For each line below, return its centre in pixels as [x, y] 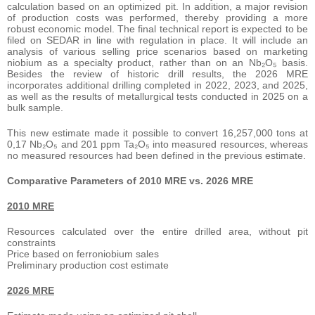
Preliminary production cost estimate [88, 265]
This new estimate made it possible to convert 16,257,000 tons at [157, 133]
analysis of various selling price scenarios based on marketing [157, 51]
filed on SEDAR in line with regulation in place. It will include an [157, 40]
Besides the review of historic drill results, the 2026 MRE [157, 73]
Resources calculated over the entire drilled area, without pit [157, 231]
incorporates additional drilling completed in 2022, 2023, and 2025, [157, 85]
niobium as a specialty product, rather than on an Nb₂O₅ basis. [157, 62]
